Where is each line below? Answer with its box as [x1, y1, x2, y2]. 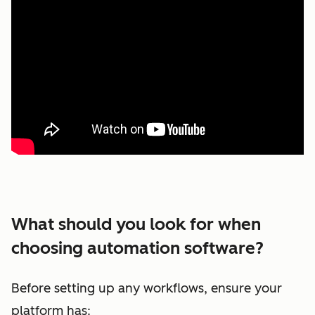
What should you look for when [11, 213, 261, 234]
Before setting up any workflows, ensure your [11, 280, 282, 296]
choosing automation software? [11, 237, 264, 258]
